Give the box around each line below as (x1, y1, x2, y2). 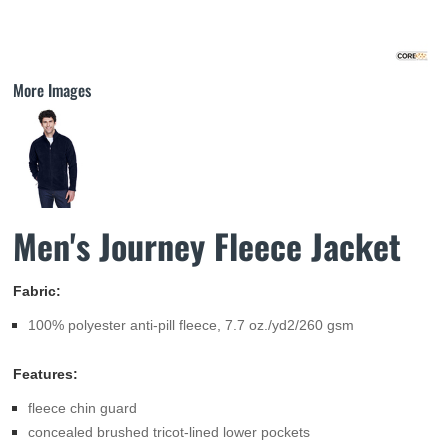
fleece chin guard (28, 400, 137, 416)
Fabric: (13, 283, 61, 299)
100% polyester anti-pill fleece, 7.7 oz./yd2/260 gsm (28, 317, 354, 333)
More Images (13, 78, 91, 102)
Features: (13, 366, 78, 382)
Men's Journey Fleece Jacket (13, 220, 401, 271)
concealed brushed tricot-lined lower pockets (28, 424, 310, 440)
